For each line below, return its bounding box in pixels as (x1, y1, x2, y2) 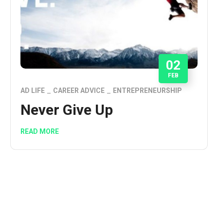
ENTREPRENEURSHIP (113, 86, 182, 94)
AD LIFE (20, 86, 45, 94)
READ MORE (20, 127, 59, 135)
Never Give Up (20, 101, 113, 118)
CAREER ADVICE (53, 86, 105, 94)
